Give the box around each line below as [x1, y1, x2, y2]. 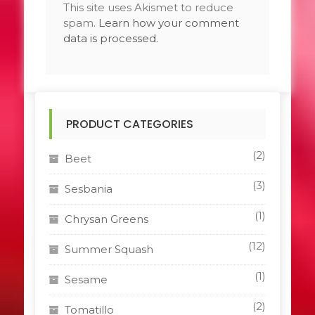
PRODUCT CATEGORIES [65, 116, 193, 132]
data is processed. [63, 32, 158, 45]
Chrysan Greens [64, 212, 148, 226]
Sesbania [64, 182, 112, 195]
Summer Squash [64, 243, 153, 256]
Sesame [64, 273, 108, 286]
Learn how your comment [98, 16, 239, 30]
